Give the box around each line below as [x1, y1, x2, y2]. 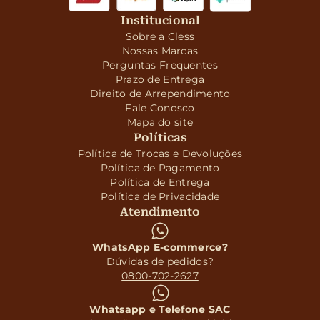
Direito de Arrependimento [89, 87, 231, 100]
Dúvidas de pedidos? [106, 255, 214, 268]
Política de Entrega [110, 176, 210, 189]
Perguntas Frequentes [102, 59, 218, 71]
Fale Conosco [125, 101, 195, 114]
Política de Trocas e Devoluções [77, 147, 243, 160]
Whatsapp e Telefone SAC [89, 303, 231, 316]
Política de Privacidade [100, 190, 220, 203]
